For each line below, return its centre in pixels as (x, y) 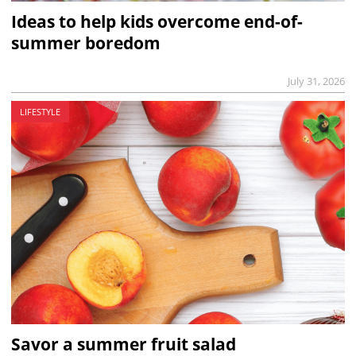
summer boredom (85, 43)
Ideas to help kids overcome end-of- (157, 22)
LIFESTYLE (40, 112)
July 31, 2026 (317, 81)
